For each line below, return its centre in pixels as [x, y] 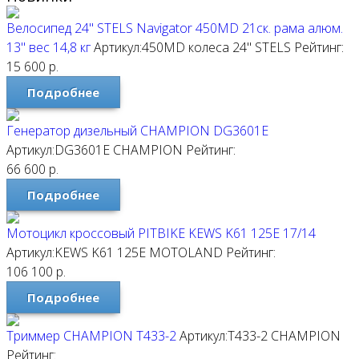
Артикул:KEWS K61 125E [78, 252]
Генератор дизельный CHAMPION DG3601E [137, 131]
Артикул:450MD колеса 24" [173, 47]
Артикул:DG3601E [58, 150]
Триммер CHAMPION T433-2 [91, 336]
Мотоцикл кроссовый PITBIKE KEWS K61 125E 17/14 [161, 233]
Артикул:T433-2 [224, 336]
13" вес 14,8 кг [48, 47]
